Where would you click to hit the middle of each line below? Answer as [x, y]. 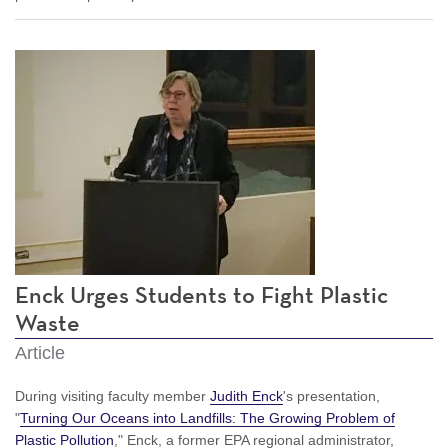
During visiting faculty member [112, 395]
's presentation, [331, 395]
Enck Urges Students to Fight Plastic [201, 295]
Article [40, 352]
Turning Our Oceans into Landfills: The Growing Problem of [207, 417]
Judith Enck [246, 395]
